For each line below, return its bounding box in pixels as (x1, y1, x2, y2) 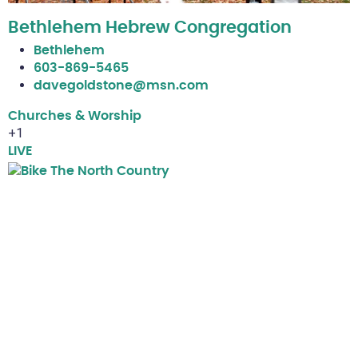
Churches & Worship (8, 109, 141, 123)
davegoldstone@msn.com (34, 79, 209, 93)
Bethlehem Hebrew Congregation (8, 19, 292, 37)
